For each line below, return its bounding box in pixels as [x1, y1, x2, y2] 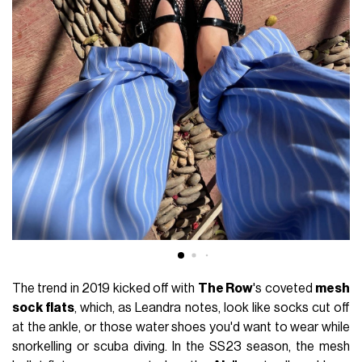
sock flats [12, 301, 75, 314]
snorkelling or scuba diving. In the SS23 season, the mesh [12, 339, 350, 353]
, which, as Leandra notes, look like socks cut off [74, 301, 350, 314]
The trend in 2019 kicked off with [12, 281, 198, 295]
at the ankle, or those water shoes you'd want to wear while [12, 320, 350, 334]
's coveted [253, 281, 315, 295]
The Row [197, 281, 254, 295]
